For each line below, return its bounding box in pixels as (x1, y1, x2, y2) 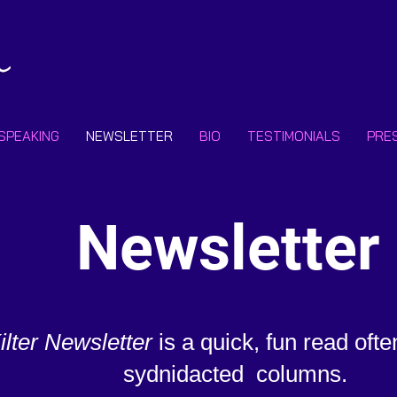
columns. (255, 361, 347, 387)
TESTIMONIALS (247, 128, 340, 144)
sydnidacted (122, 361, 256, 387)
